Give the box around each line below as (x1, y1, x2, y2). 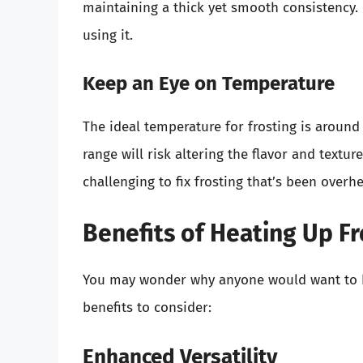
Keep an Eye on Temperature (83, 71, 335, 95)
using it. (83, 27, 133, 45)
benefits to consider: (83, 299, 211, 317)
